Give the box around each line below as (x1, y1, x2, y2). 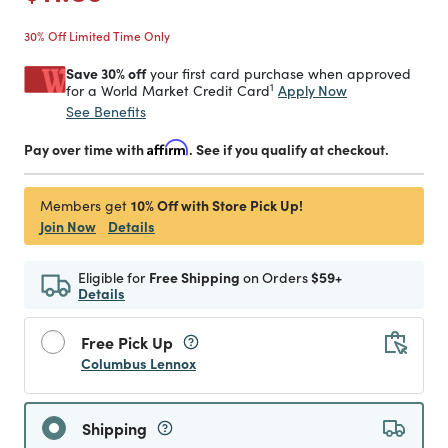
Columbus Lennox (81, 353, 196, 373)
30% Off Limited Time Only (24, 27, 170, 44)
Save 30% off (66, 63, 146, 83)
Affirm (147, 139, 189, 156)
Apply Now (278, 80, 347, 100)
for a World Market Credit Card (66, 81, 270, 100)
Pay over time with (24, 139, 147, 159)
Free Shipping (149, 267, 240, 287)
